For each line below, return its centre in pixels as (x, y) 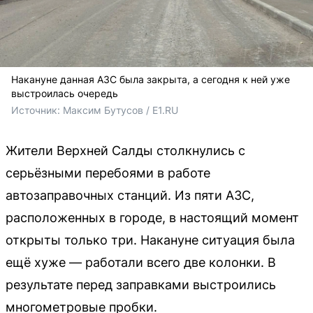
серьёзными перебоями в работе (108, 173)
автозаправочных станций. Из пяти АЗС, (130, 195)
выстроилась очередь (65, 93)
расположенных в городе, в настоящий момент (152, 218)
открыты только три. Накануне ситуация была (150, 240)
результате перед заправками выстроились (141, 285)
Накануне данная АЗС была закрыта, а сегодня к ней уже (151, 79)
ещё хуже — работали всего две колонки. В (141, 262)
